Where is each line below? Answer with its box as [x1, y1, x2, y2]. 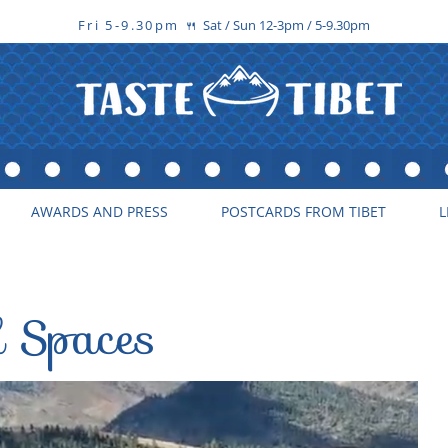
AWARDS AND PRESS [31, 202, 169, 221]
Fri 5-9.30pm [77, 16, 186, 34]
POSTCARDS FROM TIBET [221, 202, 387, 221]
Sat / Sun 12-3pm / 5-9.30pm [203, 16, 371, 34]
